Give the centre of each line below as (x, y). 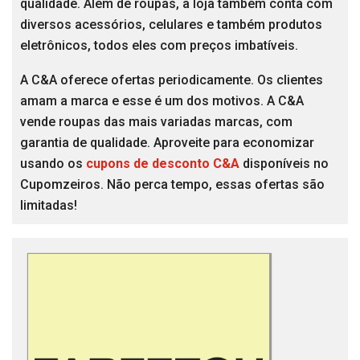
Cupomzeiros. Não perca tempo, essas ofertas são (172, 184)
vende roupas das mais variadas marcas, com (156, 121)
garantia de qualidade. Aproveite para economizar (167, 142)
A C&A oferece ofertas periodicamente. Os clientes (172, 80)
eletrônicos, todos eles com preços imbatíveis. (159, 45)
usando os (53, 163)
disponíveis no (286, 163)
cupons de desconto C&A (163, 163)
